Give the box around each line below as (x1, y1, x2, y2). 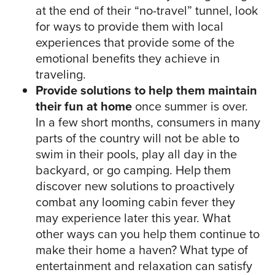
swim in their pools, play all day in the (36, 145, 237, 164)
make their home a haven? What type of (36, 241, 248, 260)
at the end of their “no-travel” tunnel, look (36, 1, 258, 20)
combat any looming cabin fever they (36, 193, 235, 212)
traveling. (36, 65, 86, 84)
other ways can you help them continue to (36, 225, 260, 244)
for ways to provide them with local (36, 17, 223, 36)
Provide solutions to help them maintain (36, 81, 257, 100)
